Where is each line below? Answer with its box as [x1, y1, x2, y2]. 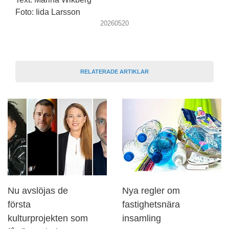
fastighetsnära [122, 198, 180, 210]
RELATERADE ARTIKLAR [80, 68, 149, 75]
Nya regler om [122, 185, 180, 196]
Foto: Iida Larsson [15, 8, 80, 17]
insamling [122, 212, 161, 223]
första [8, 198, 31, 210]
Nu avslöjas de [8, 185, 68, 196]
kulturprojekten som [8, 212, 88, 223]
